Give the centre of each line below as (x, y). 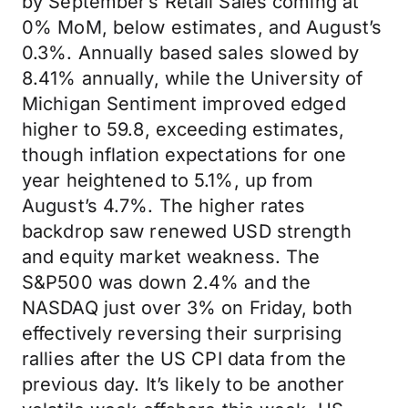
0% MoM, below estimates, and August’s (202, 27)
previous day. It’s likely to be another (184, 384)
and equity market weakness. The (171, 257)
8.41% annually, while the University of (193, 78)
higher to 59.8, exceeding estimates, (184, 129)
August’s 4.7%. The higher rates (164, 206)
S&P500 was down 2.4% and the (167, 282)
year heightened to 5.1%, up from (168, 180)
